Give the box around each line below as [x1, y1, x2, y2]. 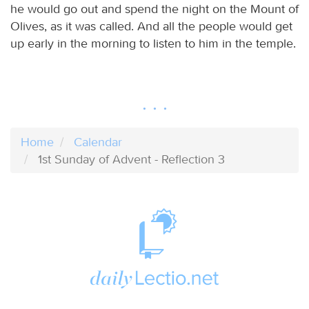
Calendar [74, 134, 122, 150]
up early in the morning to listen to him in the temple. [10, 35, 296, 51]
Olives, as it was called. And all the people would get [10, 18, 292, 34]
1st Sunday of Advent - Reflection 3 [38, 151, 225, 167]
